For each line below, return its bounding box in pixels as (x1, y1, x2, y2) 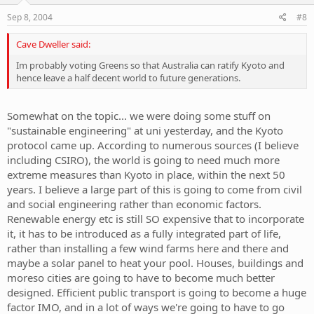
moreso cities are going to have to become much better (7, 271, 275, 285)
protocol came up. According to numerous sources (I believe (7, 138, 299, 153)
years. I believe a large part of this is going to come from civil (7, 182, 302, 197)
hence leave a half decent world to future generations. (16, 71, 240, 84)
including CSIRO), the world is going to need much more (7, 153, 280, 168)
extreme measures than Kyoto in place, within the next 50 (7, 168, 285, 182)
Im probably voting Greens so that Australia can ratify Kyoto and (16, 58, 285, 71)
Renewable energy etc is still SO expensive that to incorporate (7, 212, 304, 226)
